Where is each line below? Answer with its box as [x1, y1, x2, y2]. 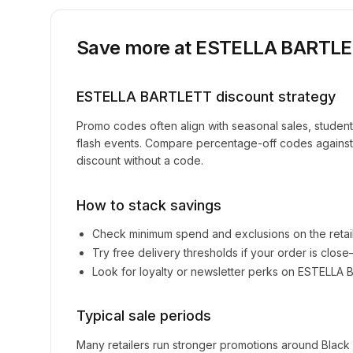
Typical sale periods [76, 307, 211, 324]
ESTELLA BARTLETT [76, 88, 212, 105]
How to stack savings [76, 197, 221, 214]
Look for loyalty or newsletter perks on [92, 265, 298, 278]
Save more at [76, 36, 196, 59]
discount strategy [212, 88, 336, 105]
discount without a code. [76, 154, 203, 167]
